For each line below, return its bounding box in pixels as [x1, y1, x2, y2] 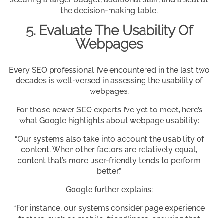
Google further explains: [65, 185, 153, 195]
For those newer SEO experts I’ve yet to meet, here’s [16, 105, 202, 115]
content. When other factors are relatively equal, [21, 145, 197, 155]
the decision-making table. [60, 6, 158, 16]
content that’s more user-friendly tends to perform [18, 156, 200, 165]
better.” [97, 166, 121, 176]
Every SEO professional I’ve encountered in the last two [8, 65, 210, 75]
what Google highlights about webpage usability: [19, 116, 199, 126]
